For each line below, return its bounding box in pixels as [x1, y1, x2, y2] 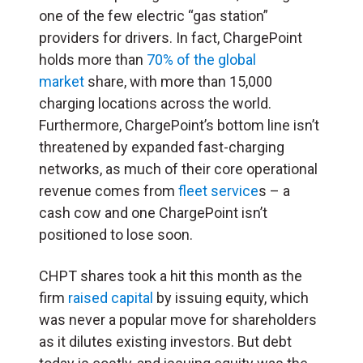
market [39, 72, 84, 90]
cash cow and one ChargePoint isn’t [39, 203, 267, 221]
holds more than [39, 50, 147, 68]
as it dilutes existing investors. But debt [39, 332, 292, 350]
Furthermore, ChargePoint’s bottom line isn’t [39, 116, 319, 134]
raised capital [68, 288, 156, 306]
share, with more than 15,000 [84, 72, 272, 90]
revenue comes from [39, 181, 178, 199]
